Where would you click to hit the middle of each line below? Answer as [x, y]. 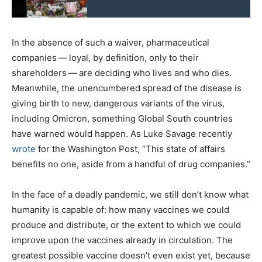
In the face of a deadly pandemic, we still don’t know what [130, 194]
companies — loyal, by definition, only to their [105, 57]
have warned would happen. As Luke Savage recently [122, 133]
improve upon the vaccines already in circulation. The [122, 240]
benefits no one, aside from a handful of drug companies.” [131, 164]
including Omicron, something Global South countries [122, 118]
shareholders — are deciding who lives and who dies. [122, 73]
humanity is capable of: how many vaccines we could [120, 209]
